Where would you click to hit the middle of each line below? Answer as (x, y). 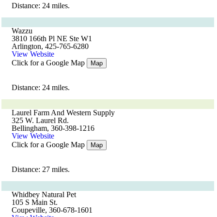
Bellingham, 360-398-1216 (53, 128)
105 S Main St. (35, 202)
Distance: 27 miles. (41, 169)
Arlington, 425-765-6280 (50, 46)
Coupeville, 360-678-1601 (52, 210)
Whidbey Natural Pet (44, 194)
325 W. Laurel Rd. (40, 120)
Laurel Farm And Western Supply (63, 113)
